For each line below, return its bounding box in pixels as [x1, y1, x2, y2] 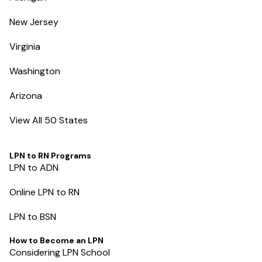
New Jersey [9, 15, 58, 28]
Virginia [9, 40, 40, 53]
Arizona [9, 89, 42, 102]
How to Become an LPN [9, 235, 104, 246]
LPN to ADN [9, 161, 58, 174]
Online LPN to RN [9, 185, 80, 198]
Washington [9, 64, 60, 77]
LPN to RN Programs [9, 150, 91, 161]
